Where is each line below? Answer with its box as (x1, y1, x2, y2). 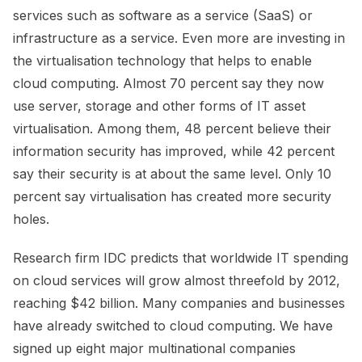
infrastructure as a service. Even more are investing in (13, 30, 345, 47)
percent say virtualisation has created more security (13, 188, 331, 205)
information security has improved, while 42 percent (13, 143, 335, 160)
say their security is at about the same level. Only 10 (13, 166, 331, 183)
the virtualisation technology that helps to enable (13, 53, 312, 69)
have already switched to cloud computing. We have (13, 318, 333, 335)
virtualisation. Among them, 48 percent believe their (13, 120, 331, 137)
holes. (13, 211, 49, 228)
